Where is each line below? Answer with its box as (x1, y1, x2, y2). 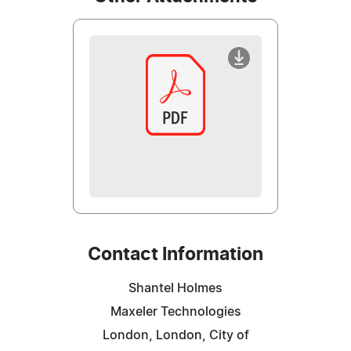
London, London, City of (102, 328, 249, 342)
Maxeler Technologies (110, 305, 241, 318)
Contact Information (88, 245, 263, 264)
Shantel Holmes (128, 281, 223, 295)
